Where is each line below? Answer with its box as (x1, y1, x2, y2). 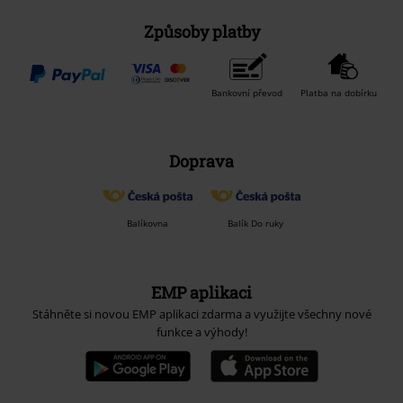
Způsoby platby (143, 21, 260, 43)
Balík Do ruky (228, 217, 283, 230)
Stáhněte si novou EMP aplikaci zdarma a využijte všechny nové (31, 306, 372, 323)
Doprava (169, 150, 234, 173)
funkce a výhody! (156, 324, 247, 341)
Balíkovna (127, 217, 168, 230)
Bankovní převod (210, 86, 282, 100)
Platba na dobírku (300, 86, 377, 100)
